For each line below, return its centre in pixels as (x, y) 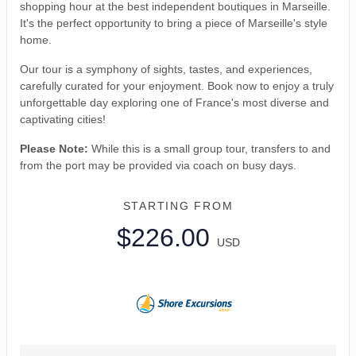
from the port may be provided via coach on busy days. (158, 166)
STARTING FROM (178, 206)
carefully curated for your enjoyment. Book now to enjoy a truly (177, 86)
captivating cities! (63, 120)
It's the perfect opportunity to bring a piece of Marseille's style (174, 23)
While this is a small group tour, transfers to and (209, 149)
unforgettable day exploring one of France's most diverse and (174, 103)
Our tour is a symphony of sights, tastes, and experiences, (166, 70)
